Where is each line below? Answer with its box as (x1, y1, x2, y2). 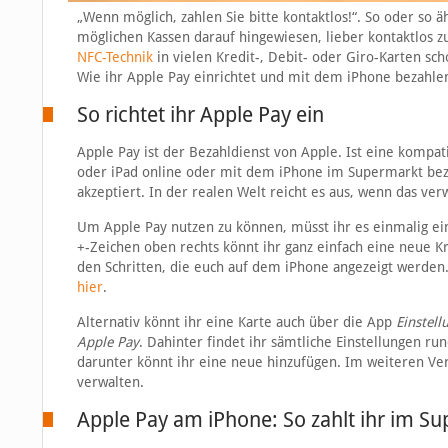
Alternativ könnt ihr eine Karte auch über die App (76, 314, 396, 331)
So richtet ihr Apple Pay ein (76, 102, 324, 128)
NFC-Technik (76, 49, 153, 66)
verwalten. (76, 374, 144, 391)
